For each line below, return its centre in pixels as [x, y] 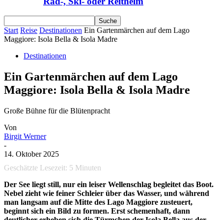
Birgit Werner [25, 137]
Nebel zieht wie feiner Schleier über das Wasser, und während [107, 193]
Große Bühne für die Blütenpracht [57, 111]
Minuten [88, 168]
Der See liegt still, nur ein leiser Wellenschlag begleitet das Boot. [109, 185]
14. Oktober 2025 [31, 154]
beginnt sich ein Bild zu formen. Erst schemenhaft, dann [97, 211]
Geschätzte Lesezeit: [36, 168]
